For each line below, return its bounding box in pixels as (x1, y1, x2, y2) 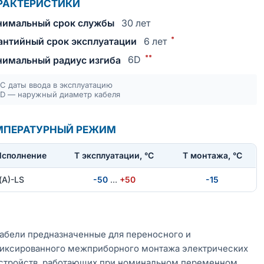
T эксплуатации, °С (74, 150, 154, 160)
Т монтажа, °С (182, 150, 242, 160)
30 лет (121, 17, 151, 29)
